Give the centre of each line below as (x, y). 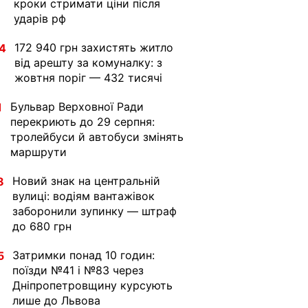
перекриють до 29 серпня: (82, 122)
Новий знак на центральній (86, 181)
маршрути (38, 152)
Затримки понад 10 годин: (84, 255)
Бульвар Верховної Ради (77, 107)
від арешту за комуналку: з (88, 63)
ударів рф (40, 19)
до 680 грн (42, 226)
